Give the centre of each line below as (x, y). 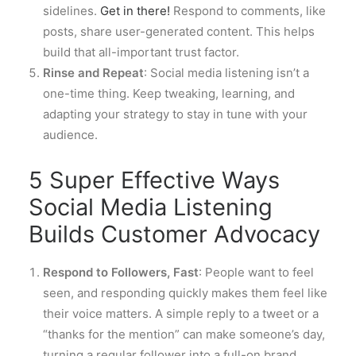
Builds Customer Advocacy (174, 234)
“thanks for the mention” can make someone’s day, (184, 334)
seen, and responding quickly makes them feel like (185, 292)
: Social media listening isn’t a (226, 72)
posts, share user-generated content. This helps (179, 31)
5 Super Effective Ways (154, 180)
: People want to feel (256, 272)
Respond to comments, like (248, 10)
